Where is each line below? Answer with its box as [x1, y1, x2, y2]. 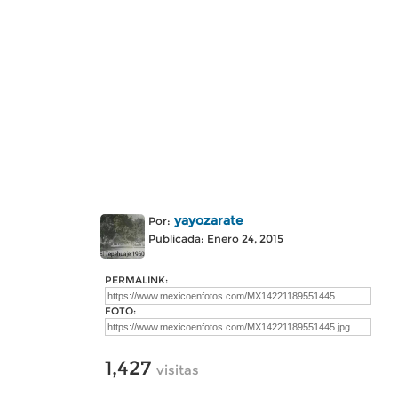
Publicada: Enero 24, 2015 [148, 232, 283, 245]
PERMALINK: [105, 274, 168, 286]
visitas [156, 362, 199, 378]
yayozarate [174, 212, 243, 228]
